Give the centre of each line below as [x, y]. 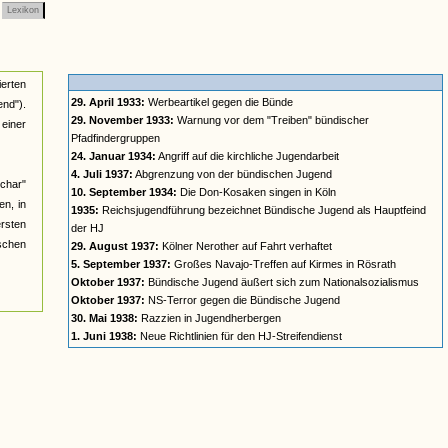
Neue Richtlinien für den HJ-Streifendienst [239, 336]
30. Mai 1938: [104, 318]
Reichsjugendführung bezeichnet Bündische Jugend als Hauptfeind [262, 210]
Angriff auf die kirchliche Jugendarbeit [247, 156]
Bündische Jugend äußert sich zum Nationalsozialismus [282, 282]
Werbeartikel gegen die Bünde [219, 102]
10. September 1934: [124, 192]
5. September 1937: [121, 264]
